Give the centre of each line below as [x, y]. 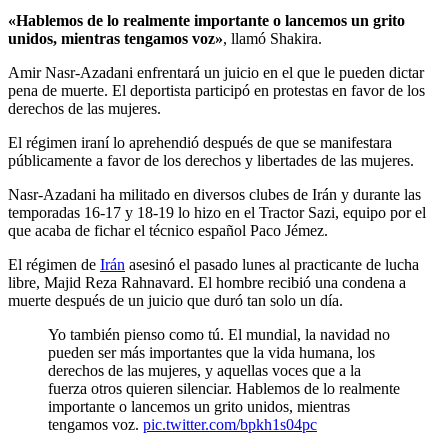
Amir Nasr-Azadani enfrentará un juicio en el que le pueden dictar [216, 73]
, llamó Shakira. [272, 39]
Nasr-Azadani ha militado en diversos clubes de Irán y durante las [214, 195]
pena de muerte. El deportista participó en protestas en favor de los [216, 91]
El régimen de [54, 265]
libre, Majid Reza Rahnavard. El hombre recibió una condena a [207, 283]
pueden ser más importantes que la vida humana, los [211, 353]
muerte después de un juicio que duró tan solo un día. [175, 301]
